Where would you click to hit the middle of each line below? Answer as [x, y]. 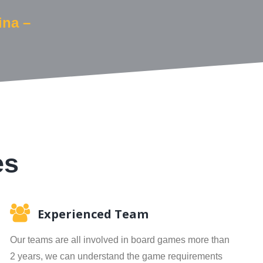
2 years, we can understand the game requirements [116, 256]
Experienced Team [93, 214]
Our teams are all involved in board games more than [119, 240]
